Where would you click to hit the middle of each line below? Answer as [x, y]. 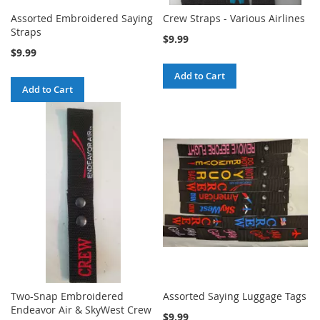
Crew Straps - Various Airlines [234, 18]
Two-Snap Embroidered [67, 296]
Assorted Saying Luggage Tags [235, 296]
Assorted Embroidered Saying [82, 18]
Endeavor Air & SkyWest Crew [81, 310]
